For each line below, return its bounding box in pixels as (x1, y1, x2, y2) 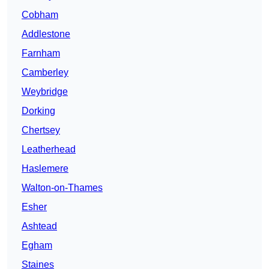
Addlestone (22, 29, 70, 40)
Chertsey (22, 125, 60, 136)
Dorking (22, 106, 55, 116)
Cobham (22, 10, 58, 20)
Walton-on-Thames (22, 183, 103, 193)
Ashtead (22, 221, 57, 232)
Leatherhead (22, 144, 76, 155)
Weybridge (22, 86, 68, 97)
